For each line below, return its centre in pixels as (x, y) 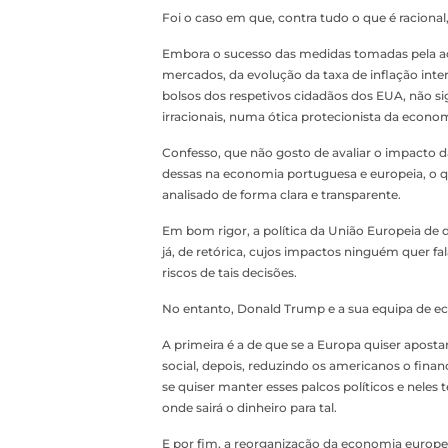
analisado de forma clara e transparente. (281, 194)
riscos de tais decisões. (229, 272)
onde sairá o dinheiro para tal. (249, 407)
